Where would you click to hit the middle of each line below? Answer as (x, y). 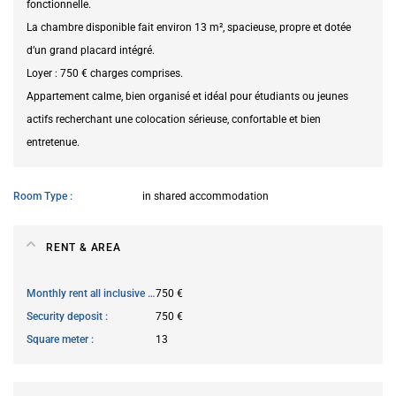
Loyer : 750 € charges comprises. (105, 73)
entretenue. (53, 142)
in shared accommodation (206, 196)
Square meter (59, 339)
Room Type (42, 196)
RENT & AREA (84, 247)
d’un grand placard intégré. (91, 50)
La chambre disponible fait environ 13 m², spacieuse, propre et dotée (189, 27)
